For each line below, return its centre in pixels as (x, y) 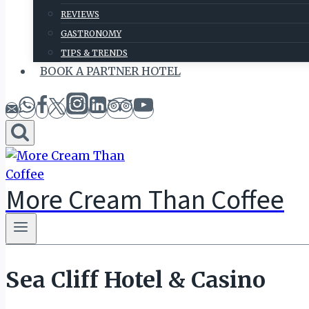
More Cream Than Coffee (145, 198)
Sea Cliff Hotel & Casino (136, 280)
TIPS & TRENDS (94, 53)
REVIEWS (80, 14)
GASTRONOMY (91, 33)
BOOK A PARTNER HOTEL (110, 71)
